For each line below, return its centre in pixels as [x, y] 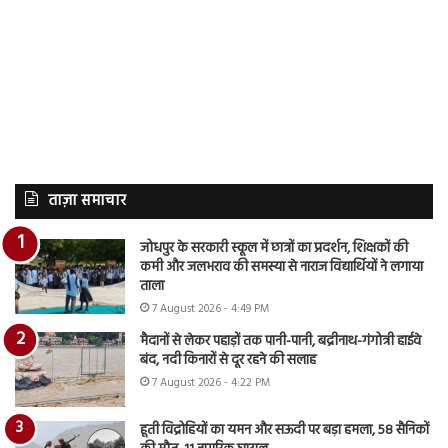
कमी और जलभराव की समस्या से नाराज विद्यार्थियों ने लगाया [281, 268]
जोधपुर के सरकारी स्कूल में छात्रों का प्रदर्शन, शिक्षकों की [274, 249]
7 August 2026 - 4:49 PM [210, 309]
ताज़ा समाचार [87, 201]
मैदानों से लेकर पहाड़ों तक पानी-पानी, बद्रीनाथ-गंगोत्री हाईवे [280, 342]
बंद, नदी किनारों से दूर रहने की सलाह [228, 361]
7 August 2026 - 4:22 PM [211, 383]
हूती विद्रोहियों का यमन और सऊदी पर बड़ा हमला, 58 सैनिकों [284, 431]
